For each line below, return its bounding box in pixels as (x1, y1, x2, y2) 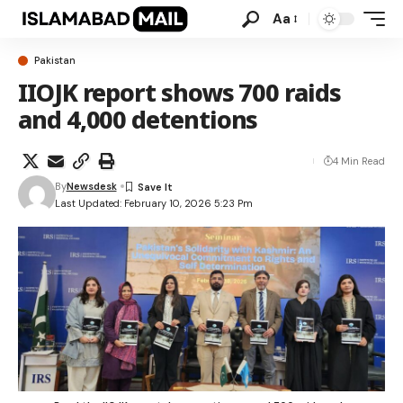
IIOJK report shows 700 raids (18, 76, 341, 109)
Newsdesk (66, 180, 117, 193)
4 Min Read (333, 155, 385, 167)
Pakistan (34, 54, 76, 67)
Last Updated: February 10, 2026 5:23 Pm (54, 196, 253, 210)
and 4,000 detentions (18, 103, 258, 136)
